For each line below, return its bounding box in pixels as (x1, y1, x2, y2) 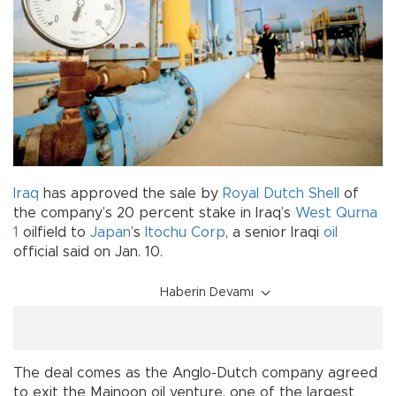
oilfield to (19, 225, 90, 240)
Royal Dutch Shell (223, 187, 339, 202)
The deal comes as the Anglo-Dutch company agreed (13, 366, 377, 381)
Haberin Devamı (160, 286, 254, 300)
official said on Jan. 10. (13, 245, 163, 260)
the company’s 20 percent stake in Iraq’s (13, 206, 295, 221)
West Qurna (295, 206, 377, 221)
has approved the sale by (39, 187, 223, 202)
